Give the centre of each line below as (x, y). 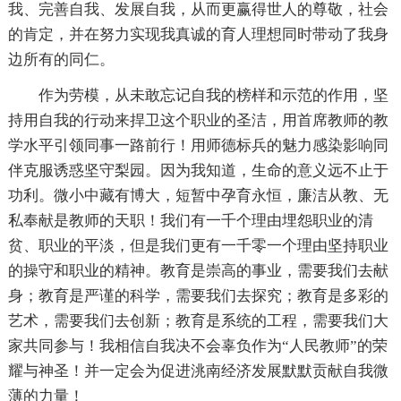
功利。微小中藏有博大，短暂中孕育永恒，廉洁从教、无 (198, 196)
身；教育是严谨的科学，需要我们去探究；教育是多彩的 (198, 296)
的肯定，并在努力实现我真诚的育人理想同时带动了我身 (198, 35)
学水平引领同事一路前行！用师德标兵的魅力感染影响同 (198, 146)
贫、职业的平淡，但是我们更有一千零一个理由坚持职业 (198, 246)
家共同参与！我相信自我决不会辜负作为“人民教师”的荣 (197, 346)
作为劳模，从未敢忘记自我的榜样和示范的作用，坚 (213, 96)
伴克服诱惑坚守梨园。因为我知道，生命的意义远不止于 (198, 171)
